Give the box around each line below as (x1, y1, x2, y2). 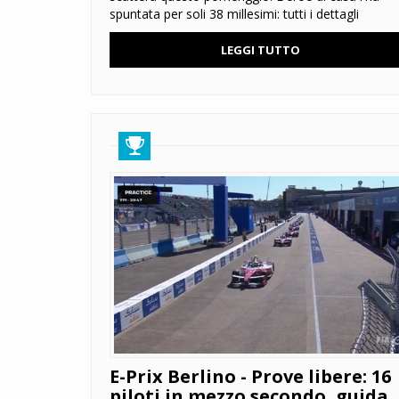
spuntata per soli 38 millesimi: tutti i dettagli (110, 5, 359, 23)
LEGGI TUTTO (220, 42, 300, 59)
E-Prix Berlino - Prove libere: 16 (110, 364, 391, 389)
